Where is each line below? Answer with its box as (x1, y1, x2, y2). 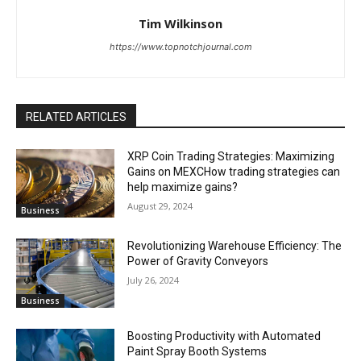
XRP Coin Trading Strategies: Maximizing (127, 149, 335, 163)
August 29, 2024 (127, 199, 193, 212)
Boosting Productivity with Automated (127, 330, 322, 343)
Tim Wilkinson (139, 15, 222, 31)
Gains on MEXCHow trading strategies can (127, 164, 341, 178)
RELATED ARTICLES (26, 110, 127, 123)
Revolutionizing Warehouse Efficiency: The (127, 239, 342, 253)
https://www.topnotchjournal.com (109, 40, 252, 52)
